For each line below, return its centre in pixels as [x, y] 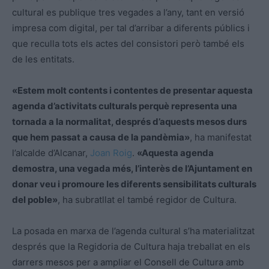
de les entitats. [43, 59]
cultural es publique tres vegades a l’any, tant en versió [128, 12]
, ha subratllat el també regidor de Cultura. [147, 199]
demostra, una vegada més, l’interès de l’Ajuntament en [132, 168]
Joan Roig [111, 153]
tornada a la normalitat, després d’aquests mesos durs [129, 121]
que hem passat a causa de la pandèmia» [101, 137]
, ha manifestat [221, 137]
